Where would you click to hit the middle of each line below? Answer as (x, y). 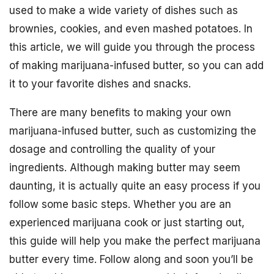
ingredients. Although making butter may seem (125, 168)
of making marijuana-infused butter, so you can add (136, 65)
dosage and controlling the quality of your (112, 149)
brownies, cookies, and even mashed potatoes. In (131, 29)
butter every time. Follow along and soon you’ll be (131, 259)
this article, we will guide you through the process (132, 47)
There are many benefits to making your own (120, 113)
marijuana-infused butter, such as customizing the (133, 131)
